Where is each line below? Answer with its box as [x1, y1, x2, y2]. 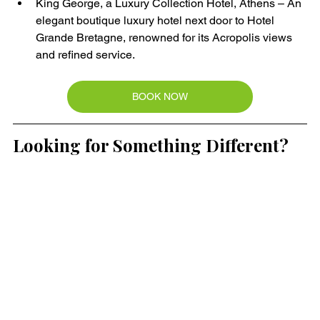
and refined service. [36, 48, 135, 61]
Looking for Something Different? [13, 134, 289, 156]
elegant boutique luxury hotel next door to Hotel [36, 14, 277, 27]
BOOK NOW [132, 91, 188, 102]
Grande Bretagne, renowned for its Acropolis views [36, 31, 295, 44]
